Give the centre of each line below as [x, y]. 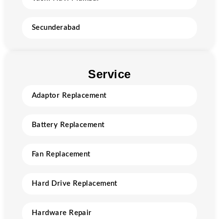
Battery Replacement [68, 125]
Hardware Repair [62, 213]
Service [109, 74]
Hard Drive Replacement [75, 184]
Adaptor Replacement [69, 96]
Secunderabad [56, 28]
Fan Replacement [61, 154]
